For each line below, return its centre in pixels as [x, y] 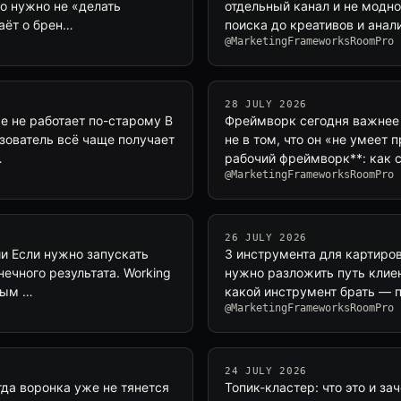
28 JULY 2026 [266, 104]
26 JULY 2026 [266, 238]
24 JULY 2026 [266, 371]
